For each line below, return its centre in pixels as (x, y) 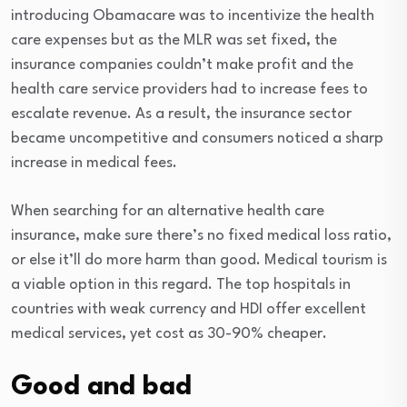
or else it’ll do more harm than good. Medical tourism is (199, 260)
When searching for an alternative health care (168, 211)
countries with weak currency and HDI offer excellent (189, 309)
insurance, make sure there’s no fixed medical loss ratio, (201, 236)
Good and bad (101, 387)
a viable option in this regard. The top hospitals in (181, 285)
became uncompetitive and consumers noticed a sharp (197, 139)
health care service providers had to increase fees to (189, 89)
